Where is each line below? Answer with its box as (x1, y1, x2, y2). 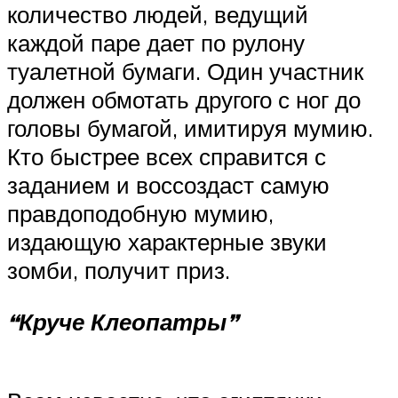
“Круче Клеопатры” (7, 306, 238, 336)
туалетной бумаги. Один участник (7, 57, 363, 86)
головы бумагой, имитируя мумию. (7, 114, 373, 143)
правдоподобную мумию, (7, 199, 274, 228)
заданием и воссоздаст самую (7, 171, 330, 200)
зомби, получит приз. (7, 256, 230, 285)
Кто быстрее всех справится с (7, 142, 326, 171)
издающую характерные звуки (7, 227, 327, 257)
